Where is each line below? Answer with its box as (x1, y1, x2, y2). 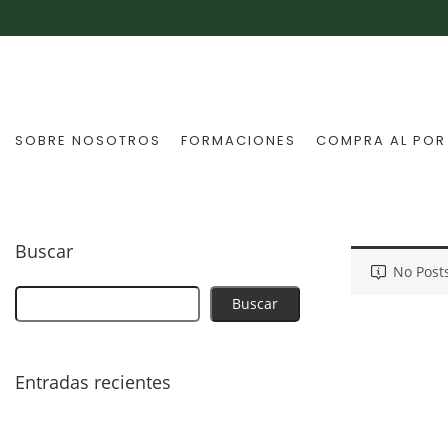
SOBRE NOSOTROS (15, 131, 161, 150)
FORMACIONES (181, 131, 296, 150)
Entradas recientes (15, 370, 171, 394)
